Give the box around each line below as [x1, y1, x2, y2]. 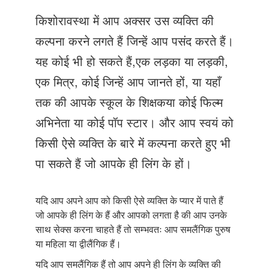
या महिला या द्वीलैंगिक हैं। [35, 236, 121, 250]
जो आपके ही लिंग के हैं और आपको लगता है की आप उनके [35, 207, 227, 222]
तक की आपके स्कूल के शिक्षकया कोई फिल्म [35, 93, 223, 111]
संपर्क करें [115, 23, 148, 37]
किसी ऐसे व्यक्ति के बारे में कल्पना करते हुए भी [35, 134, 231, 152]
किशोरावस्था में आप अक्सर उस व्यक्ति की [35, 11, 214, 29]
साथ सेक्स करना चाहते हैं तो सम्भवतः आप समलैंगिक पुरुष [35, 222, 231, 236]
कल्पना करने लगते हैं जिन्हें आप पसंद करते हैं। [35, 32, 234, 50]
